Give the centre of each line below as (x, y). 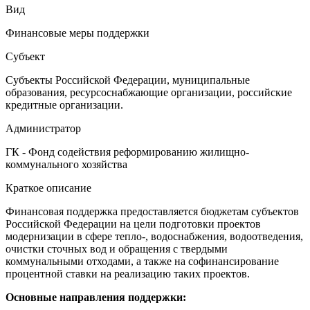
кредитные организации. (66, 105)
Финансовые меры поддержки (77, 33)
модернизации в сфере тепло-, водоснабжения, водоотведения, (154, 236)
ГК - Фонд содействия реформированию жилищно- (127, 152)
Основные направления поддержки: (97, 297)
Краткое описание (48, 188)
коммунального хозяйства (66, 164)
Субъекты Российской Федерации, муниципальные (128, 80)
